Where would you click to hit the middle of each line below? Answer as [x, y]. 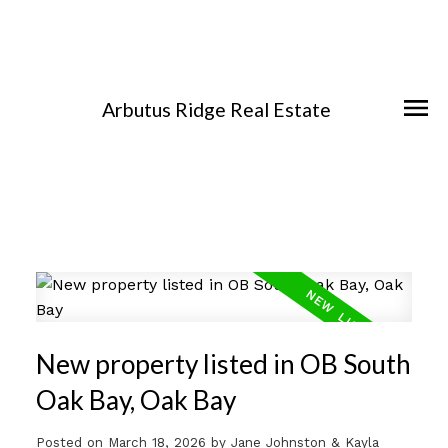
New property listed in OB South [223, 363]
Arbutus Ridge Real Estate [216, 110]
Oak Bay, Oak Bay [135, 399]
